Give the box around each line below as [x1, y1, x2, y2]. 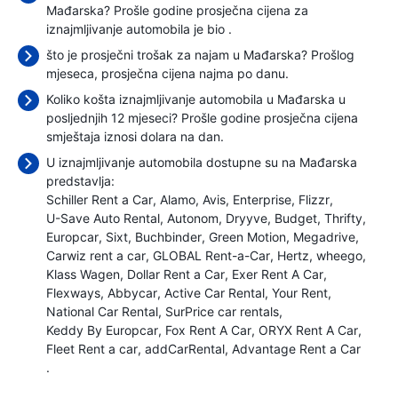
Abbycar [107, 285, 157, 300]
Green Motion [209, 229, 286, 244]
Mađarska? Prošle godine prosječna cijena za [46, 3, 308, 18]
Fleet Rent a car [46, 341, 138, 356]
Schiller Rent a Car [46, 192, 153, 207]
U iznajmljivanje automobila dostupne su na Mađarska [46, 155, 357, 170]
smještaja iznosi [46, 129, 140, 144]
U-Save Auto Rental [46, 211, 160, 226]
